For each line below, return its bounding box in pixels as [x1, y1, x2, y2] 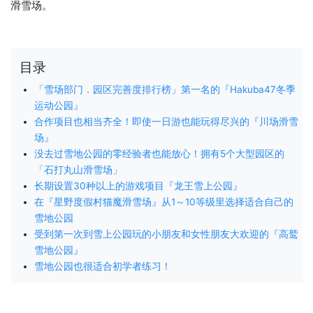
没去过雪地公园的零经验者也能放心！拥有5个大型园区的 [34, 147, 284, 159]
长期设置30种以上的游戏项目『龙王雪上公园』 [34, 180, 242, 191]
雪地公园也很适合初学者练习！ [34, 260, 171, 272]
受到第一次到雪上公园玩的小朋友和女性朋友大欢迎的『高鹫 [34, 228, 298, 240]
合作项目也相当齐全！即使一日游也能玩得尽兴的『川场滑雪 [34, 115, 298, 127]
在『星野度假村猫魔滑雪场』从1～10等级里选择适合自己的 [34, 196, 293, 208]
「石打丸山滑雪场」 [34, 163, 122, 175]
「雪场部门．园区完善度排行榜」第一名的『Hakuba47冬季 [34, 83, 296, 95]
